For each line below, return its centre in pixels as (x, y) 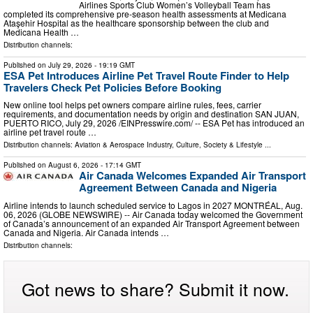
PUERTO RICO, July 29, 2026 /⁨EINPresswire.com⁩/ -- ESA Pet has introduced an (154, 123)
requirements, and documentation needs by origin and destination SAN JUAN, (151, 114)
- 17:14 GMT (120, 165)
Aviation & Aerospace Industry (123, 145)
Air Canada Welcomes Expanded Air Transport (192, 176)
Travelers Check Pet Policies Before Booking (112, 87)
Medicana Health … (41, 31)
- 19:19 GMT (114, 65)
